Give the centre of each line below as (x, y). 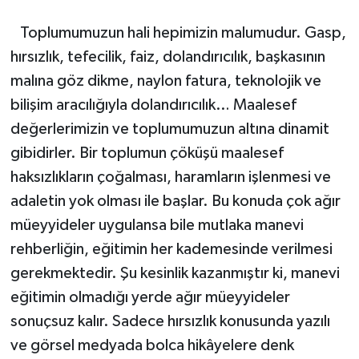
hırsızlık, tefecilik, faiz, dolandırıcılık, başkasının (167, 56)
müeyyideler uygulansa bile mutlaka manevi (157, 225)
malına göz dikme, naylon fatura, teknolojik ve (165, 81)
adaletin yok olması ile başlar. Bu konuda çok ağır (175, 201)
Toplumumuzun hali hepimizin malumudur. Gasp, (178, 32)
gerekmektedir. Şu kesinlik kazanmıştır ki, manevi (175, 273)
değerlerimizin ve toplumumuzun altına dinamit (169, 129)
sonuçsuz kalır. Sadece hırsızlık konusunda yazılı (170, 321)
